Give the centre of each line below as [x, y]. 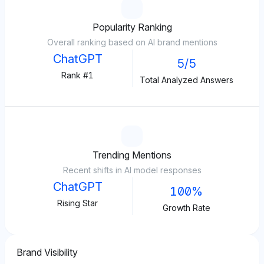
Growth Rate [186, 208]
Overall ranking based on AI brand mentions [132, 42]
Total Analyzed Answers [186, 80]
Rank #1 [78, 75]
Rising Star [78, 203]
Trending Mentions [132, 155]
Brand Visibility [47, 252]
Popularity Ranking [132, 27]
